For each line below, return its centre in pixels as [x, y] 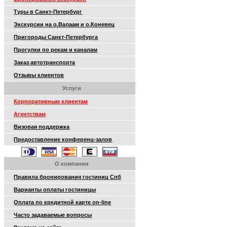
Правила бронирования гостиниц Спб [68, 177]
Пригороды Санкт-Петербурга [56, 37]
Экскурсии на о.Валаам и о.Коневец [64, 24]
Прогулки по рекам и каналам [56, 50]
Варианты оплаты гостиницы [55, 190]
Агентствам [30, 114]
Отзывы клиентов [39, 75]
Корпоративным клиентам [51, 101]
